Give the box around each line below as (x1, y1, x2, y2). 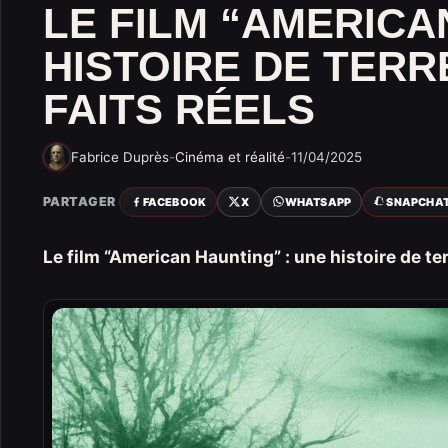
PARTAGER (43, 193, 116, 209)
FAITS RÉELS (43, 85, 315, 133)
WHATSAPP (284, 194, 352, 209)
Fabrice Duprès (71, 148, 169, 165)
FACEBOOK (142, 194, 207, 209)
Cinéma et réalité (175, 148, 285, 165)
